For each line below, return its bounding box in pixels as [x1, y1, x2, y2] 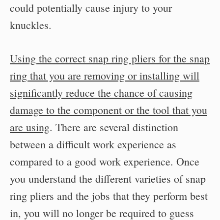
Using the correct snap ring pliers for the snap [10, 51, 210, 65]
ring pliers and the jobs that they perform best [10, 189, 208, 203]
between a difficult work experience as [10, 137, 176, 151]
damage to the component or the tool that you [10, 103, 207, 117]
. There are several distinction [50, 120, 178, 134]
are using [10, 120, 50, 134]
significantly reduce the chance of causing [10, 85, 192, 100]
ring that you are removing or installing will [10, 68, 199, 82]
